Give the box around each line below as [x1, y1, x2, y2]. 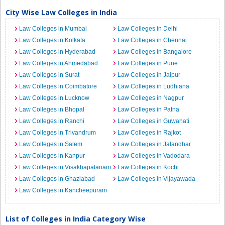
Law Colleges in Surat [19, 71, 80, 78]
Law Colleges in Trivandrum [19, 129, 96, 136]
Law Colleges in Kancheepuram [19, 187, 107, 194]
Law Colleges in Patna [118, 106, 179, 113]
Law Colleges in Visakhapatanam [19, 164, 111, 171]
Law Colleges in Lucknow [19, 94, 90, 101]
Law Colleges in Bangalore [118, 48, 192, 55]
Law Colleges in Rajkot [118, 129, 181, 136]
